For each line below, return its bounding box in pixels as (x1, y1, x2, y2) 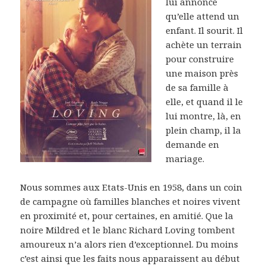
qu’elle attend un (166, 9, 240, 22)
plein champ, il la (166, 123, 242, 136)
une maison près (166, 66, 239, 79)
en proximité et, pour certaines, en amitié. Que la (20, 209, 234, 221)
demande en (166, 138, 220, 150)
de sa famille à (166, 81, 229, 93)
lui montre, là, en (166, 109, 242, 122)
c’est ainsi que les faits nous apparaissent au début (20, 252, 240, 264)
